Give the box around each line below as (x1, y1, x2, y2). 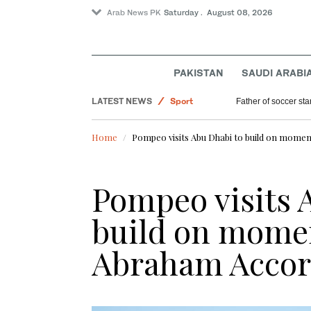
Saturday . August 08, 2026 (164, 8, 273, 17)
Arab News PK (107, 8, 161, 17)
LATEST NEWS (92, 96, 152, 107)
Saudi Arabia (170, 137, 222, 149)
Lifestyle (170, 75, 206, 86)
